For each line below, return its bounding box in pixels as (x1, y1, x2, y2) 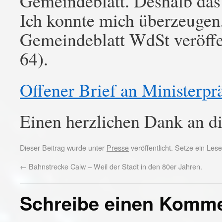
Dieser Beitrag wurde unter (20, 142, 107, 153)
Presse (107, 142, 129, 153)
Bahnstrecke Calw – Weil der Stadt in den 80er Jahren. (27, 161, 202, 171)
